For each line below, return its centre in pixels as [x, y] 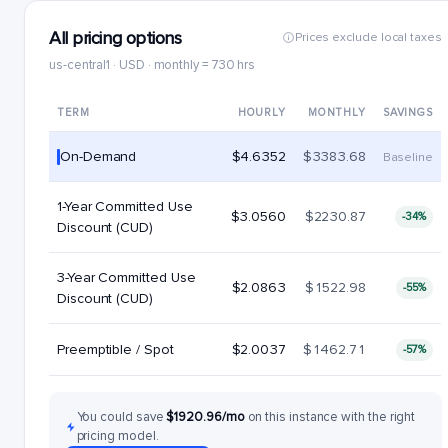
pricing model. [117, 436]
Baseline [407, 157]
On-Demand [98, 156]
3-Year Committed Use [126, 277]
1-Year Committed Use [125, 206]
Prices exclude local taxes [368, 37]
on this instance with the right [331, 417]
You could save [121, 417]
